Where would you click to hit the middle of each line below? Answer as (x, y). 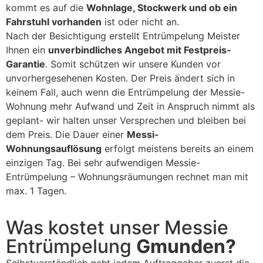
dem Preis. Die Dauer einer (66, 135)
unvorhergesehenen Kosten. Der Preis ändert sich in (120, 78)
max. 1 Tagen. (36, 191)
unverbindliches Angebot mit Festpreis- (140, 50)
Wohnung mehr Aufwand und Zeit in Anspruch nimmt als (130, 107)
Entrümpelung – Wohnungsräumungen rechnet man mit (127, 177)
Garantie (26, 64)
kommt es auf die (46, 8)
